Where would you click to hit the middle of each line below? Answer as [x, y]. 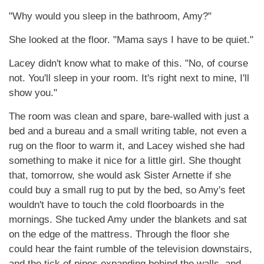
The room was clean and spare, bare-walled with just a [129, 116]
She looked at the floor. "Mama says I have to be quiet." [131, 40]
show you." [33, 93]
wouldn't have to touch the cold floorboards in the [116, 205]
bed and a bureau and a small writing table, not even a [128, 131]
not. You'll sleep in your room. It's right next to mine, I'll [129, 78]
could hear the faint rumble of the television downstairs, [131, 249]
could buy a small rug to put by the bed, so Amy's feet [127, 190]
